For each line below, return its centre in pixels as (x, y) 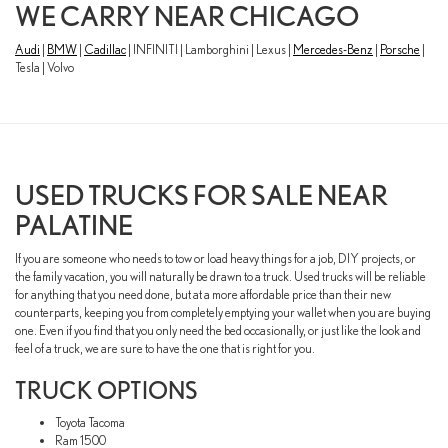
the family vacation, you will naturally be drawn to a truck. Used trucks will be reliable (220, 276)
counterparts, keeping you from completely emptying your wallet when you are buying (223, 312)
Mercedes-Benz (333, 49)
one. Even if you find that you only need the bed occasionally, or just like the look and (218, 330)
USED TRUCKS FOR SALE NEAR (201, 194)
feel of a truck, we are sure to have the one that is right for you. (165, 348)
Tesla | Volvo (44, 67)
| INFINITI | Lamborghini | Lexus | (209, 49)
